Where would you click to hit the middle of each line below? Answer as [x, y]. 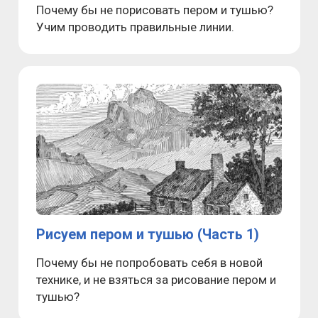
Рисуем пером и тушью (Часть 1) [148, 234]
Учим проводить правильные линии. [135, 27]
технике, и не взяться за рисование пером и [156, 279]
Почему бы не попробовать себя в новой [149, 262]
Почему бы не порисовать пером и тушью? [155, 10]
